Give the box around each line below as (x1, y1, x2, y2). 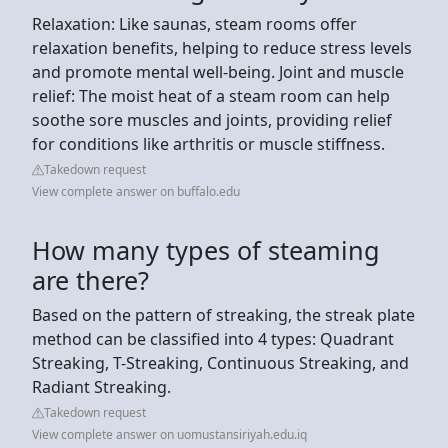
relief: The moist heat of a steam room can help (32, 84, 390, 107)
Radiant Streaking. (32, 375, 171, 398)
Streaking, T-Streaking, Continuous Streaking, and (32, 351, 409, 374)
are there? (32, 262, 149, 297)
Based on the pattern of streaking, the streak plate (32, 303, 415, 326)
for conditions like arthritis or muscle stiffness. (32, 132, 385, 155)
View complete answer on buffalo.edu (32, 182, 240, 200)
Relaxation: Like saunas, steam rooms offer (32, 12, 357, 35)
